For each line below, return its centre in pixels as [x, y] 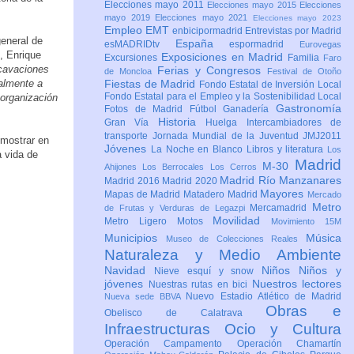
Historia [182, 122]
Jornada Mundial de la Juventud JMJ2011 [247, 136]
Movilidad [242, 221]
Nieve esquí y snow [208, 271]
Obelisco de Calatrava [185, 313]
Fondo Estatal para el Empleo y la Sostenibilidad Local [223, 97]
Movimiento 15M [307, 222]
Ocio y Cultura [283, 330]
